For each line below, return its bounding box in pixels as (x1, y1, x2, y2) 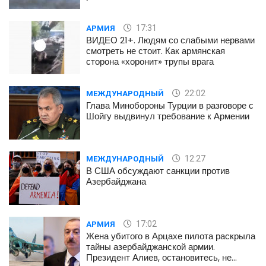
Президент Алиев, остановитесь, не (86, 251, 232, 264)
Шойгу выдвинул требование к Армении (86, 109, 249, 122)
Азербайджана (86, 175, 146, 188)
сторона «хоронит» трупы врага (86, 55, 214, 68)
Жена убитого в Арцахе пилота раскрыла (86, 229, 255, 242)
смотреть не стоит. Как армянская (86, 44, 225, 57)
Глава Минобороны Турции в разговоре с (86, 99, 254, 112)
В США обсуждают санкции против (86, 164, 230, 177)
